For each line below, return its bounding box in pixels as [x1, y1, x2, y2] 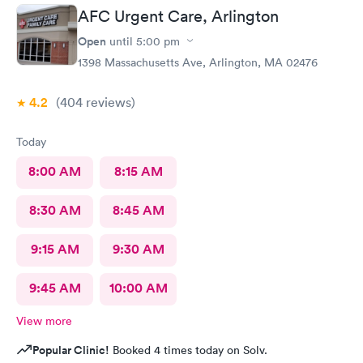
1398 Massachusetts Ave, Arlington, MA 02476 [78, 54, 318, 70]
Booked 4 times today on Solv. [109, 342, 267, 357]
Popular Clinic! [32, 341, 109, 358]
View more [16, 313, 72, 328]
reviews [83, 93, 131, 110]
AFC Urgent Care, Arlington [78, 6, 279, 26]
